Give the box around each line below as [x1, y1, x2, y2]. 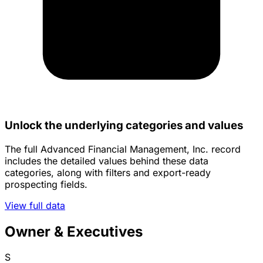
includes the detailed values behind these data [5, 154, 208, 167]
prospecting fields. [5, 178, 87, 190]
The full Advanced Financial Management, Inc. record [5, 143, 241, 155]
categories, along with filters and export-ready [5, 166, 211, 178]
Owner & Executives [5, 222, 143, 240]
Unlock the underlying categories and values [5, 118, 243, 132]
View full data [5, 199, 65, 211]
